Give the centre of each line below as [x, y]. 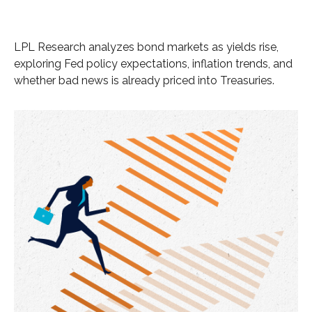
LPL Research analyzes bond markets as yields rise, [146, 47]
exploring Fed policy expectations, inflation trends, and [153, 64]
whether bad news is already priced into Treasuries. [144, 80]
